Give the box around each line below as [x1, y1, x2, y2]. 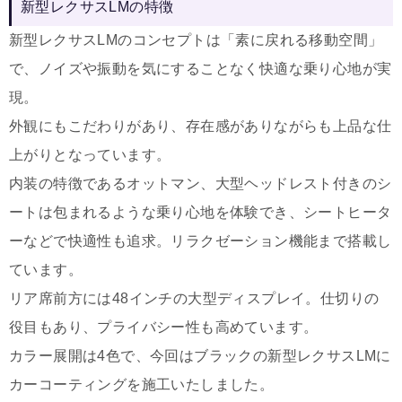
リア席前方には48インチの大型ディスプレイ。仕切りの [9, 291, 380, 307]
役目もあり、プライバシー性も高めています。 [9, 319, 319, 336]
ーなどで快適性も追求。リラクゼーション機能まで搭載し [9, 233, 392, 249]
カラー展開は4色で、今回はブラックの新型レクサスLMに [9, 348, 391, 364]
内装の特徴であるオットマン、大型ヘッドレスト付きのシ [9, 176, 392, 192]
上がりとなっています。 [9, 147, 171, 163]
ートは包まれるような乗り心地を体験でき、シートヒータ [9, 205, 392, 221]
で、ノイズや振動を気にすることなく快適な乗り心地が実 [9, 61, 392, 77]
